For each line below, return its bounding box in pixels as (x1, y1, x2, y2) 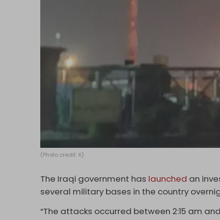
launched (148, 172, 188, 185)
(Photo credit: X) (40, 150, 84, 159)
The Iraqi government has (40, 172, 149, 185)
